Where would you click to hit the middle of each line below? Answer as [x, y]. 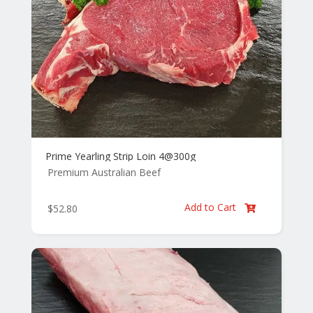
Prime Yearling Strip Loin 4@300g [120, 156]
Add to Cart [212, 208]
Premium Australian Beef [104, 173]
